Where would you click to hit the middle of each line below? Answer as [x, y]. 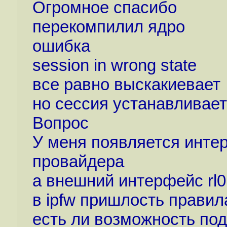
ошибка [61, 46]
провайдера [78, 162]
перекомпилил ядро [108, 27]
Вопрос [60, 123]
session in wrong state [114, 65]
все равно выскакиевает [126, 85]
